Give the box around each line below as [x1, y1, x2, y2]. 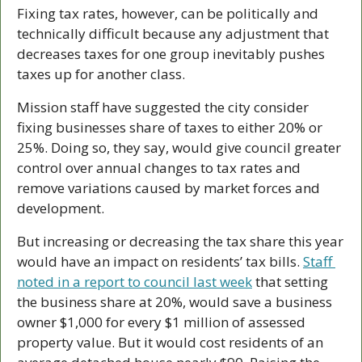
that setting [252, 271, 328, 291]
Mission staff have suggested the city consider [17, 97, 309, 116]
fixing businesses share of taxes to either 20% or [17, 117, 322, 137]
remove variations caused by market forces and [17, 178, 320, 197]
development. [17, 198, 104, 217]
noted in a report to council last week [17, 271, 252, 291]
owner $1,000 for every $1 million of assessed [17, 312, 305, 331]
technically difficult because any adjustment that [17, 23, 329, 43]
